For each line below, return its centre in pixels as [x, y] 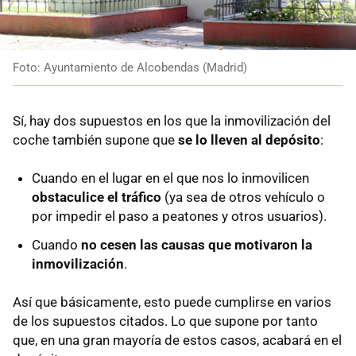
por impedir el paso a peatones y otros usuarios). [179, 217]
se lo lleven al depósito [249, 140]
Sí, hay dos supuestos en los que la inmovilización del [172, 121]
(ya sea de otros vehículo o [243, 197]
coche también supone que [95, 140]
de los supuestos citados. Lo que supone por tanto [165, 321]
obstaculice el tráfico [97, 197]
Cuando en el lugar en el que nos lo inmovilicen [170, 178]
